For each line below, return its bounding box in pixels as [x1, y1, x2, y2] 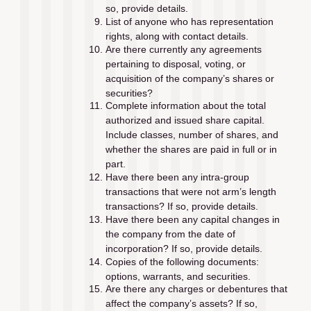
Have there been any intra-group [105, 171, 249, 183]
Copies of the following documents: [105, 255, 259, 267]
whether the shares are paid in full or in [105, 144, 277, 155]
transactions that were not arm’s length [105, 186, 276, 198]
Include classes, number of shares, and [105, 129, 278, 141]
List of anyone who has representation [105, 16, 274, 28]
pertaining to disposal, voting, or [105, 58, 246, 69]
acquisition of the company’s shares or [105, 72, 274, 84]
